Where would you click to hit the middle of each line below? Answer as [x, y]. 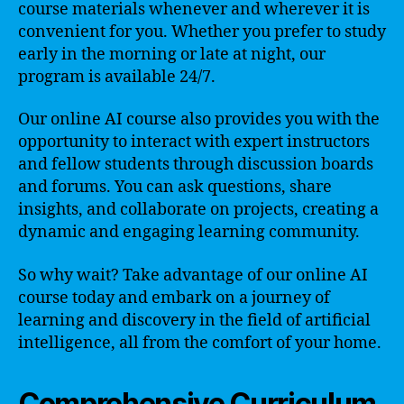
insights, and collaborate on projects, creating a [198, 210]
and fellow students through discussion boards [196, 165]
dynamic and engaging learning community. [189, 232]
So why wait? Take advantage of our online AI [193, 275]
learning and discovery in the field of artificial [194, 320]
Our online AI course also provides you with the [199, 119]
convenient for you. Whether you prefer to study [202, 32]
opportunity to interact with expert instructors [194, 142]
